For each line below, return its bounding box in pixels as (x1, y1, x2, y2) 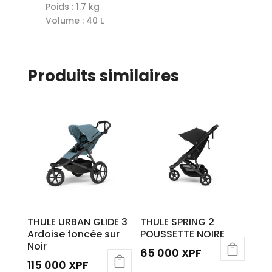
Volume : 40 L (45, 14, 104, 27)
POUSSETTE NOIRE (140, 226, 225, 241)
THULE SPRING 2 (140, 214, 215, 229)
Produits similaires (27, 64, 179, 87)
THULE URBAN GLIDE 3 (27, 214, 127, 229)
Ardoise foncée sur (27, 226, 120, 241)
